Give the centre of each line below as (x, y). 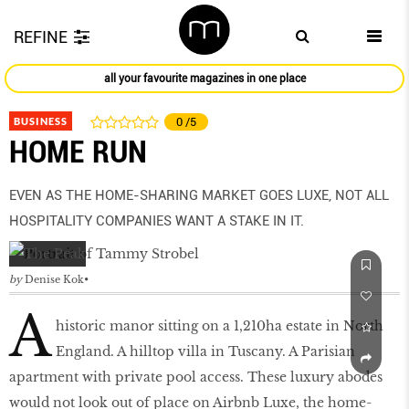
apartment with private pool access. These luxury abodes (196, 378)
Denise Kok (54, 280)
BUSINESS (41, 121)
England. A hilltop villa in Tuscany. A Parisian (205, 352)
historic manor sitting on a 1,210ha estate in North (220, 326)
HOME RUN (78, 152)
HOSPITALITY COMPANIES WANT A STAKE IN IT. (157, 221)
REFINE (41, 37)
